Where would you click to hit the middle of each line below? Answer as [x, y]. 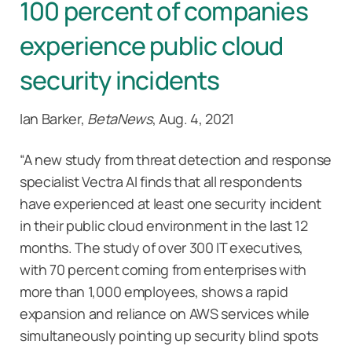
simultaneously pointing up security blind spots [169, 335]
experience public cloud [152, 44]
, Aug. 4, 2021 [193, 118]
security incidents [120, 79]
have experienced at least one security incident [170, 203]
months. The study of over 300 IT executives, [161, 247]
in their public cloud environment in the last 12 [164, 225]
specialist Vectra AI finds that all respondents [161, 181]
